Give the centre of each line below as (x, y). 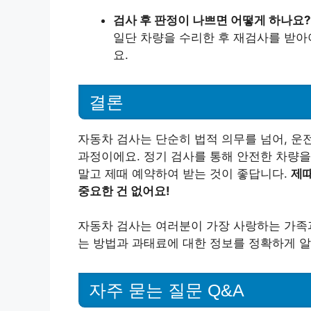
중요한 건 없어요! (124, 191)
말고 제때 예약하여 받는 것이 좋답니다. (184, 173)
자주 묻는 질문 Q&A (167, 290)
